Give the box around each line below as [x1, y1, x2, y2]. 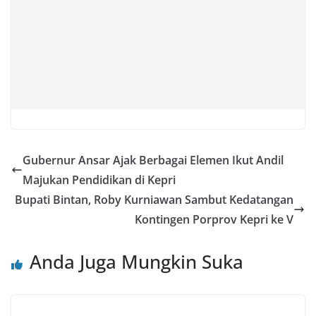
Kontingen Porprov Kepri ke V [135, 211, 293, 227]
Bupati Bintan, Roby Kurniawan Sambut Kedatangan [15, 191, 293, 207]
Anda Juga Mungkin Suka [30, 248, 243, 274]
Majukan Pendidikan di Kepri [23, 171, 176, 188]
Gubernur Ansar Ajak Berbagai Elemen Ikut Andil [23, 152, 284, 168]
